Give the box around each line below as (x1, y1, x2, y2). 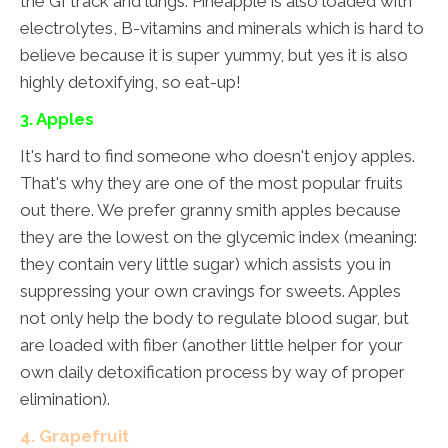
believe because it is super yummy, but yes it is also (20, 45, 408, 66)
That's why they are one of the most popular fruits (20, 173, 403, 194)
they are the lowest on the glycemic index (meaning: (20, 227, 417, 248)
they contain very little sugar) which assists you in (20, 254, 391, 275)
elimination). (20, 389, 110, 410)
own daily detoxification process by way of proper (20, 362, 405, 383)
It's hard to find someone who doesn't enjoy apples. (20, 146, 415, 167)
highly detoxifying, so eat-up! (20, 72, 241, 93)
